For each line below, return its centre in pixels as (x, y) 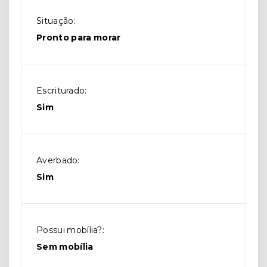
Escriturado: (62, 91)
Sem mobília (65, 247)
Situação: (56, 21)
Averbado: (58, 161)
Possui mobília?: (71, 230)
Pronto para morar (79, 38)
